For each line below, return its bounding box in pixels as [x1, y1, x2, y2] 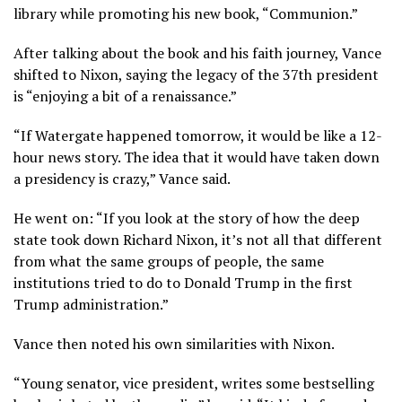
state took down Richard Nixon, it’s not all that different [13, 229, 382, 249]
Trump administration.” [13, 293, 169, 314]
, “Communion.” [256, 3, 358, 23]
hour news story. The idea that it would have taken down [13, 146, 380, 167]
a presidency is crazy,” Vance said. [13, 168, 231, 188]
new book [194, 3, 256, 23]
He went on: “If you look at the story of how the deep [13, 207, 360, 228]
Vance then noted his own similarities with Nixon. [13, 333, 335, 354]
